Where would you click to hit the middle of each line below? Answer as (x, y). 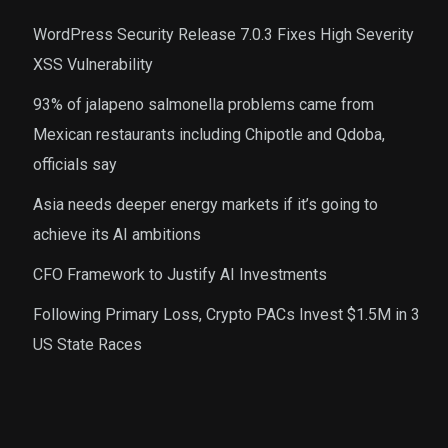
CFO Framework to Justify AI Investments (180, 275)
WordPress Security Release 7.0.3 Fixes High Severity (223, 35)
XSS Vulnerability (93, 65)
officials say (75, 165)
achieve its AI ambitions (117, 235)
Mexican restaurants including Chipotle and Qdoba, (209, 135)
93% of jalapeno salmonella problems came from (203, 105)
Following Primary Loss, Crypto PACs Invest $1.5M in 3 (226, 315)
